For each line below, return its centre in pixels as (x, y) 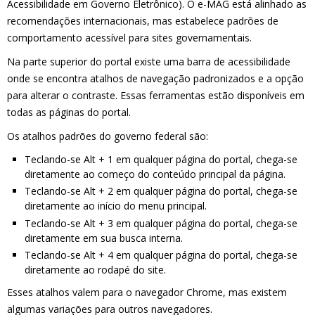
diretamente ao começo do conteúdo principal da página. (155, 174)
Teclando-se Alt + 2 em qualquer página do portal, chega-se (161, 191)
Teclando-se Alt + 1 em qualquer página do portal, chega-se (161, 159)
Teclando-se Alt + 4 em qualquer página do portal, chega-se (161, 255)
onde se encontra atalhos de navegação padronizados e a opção (155, 78)
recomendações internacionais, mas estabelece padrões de (143, 20)
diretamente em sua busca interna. (104, 238)
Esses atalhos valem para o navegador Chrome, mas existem (147, 292)
